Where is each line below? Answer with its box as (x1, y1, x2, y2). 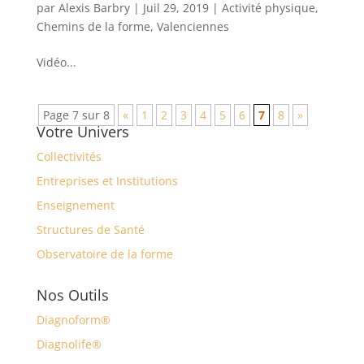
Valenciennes (156, 19, 229, 34)
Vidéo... (36, 54, 76, 70)
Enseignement (36, 197, 115, 213)
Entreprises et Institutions (36, 173, 178, 188)
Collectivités (36, 149, 102, 164)
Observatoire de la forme (36, 246, 173, 262)
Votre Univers (36, 122, 129, 141)
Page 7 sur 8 (42, 107, 110, 123)
